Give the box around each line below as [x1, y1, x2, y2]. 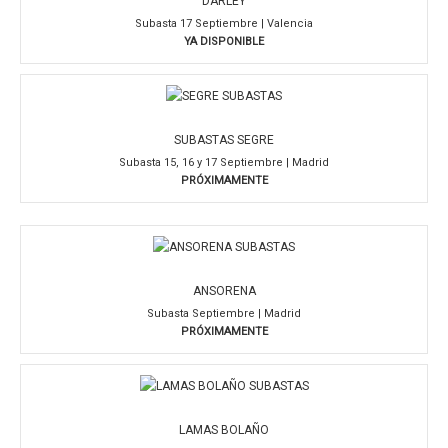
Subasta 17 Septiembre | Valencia [135, 16, 313, 30]
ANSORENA [192, 284, 256, 298]
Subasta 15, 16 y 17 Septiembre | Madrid [119, 155, 329, 169]
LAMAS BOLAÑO [179, 423, 269, 437]
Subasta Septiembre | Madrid [147, 306, 301, 320]
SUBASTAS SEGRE [174, 133, 274, 147]
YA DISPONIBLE [184, 34, 264, 48]
